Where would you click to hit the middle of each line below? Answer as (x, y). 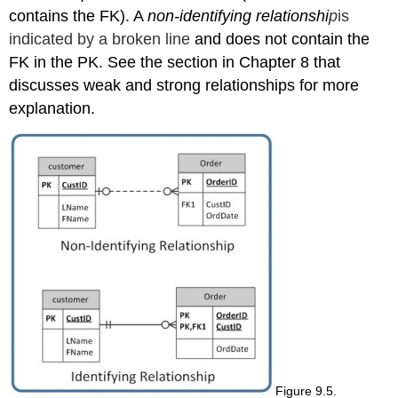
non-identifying (202, 16)
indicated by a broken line (102, 39)
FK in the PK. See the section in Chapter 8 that (175, 62)
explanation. (52, 108)
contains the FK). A (79, 16)
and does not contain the (283, 39)
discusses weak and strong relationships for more (184, 85)
